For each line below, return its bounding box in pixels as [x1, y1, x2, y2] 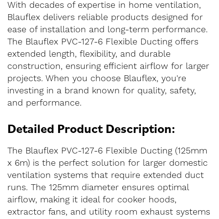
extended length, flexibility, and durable [7, 48, 171, 60]
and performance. [7, 97, 82, 109]
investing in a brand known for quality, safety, [7, 85, 196, 96]
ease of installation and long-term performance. [7, 24, 208, 35]
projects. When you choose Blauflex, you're [7, 73, 186, 84]
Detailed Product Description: [7, 120, 175, 136]
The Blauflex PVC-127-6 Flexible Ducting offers [7, 36, 198, 47]
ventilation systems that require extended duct [7, 170, 204, 181]
